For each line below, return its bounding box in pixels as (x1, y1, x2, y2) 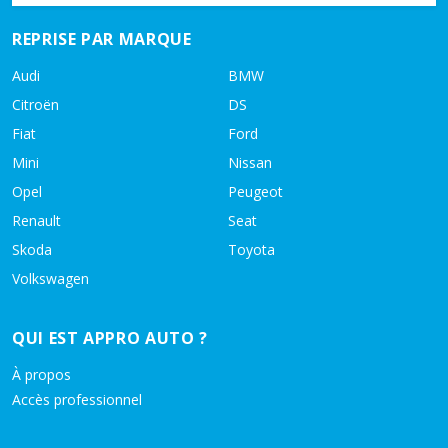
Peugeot (228, 182, 283, 201)
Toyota (228, 240, 275, 259)
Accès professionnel (12, 390, 142, 409)
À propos (12, 365, 71, 384)
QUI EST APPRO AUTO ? (12, 327, 208, 349)
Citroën (12, 95, 59, 114)
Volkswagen (12, 269, 89, 288)
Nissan (228, 153, 272, 172)
